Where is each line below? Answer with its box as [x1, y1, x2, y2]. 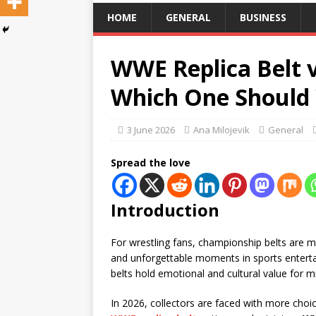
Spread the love [111, 156, 190, 169]
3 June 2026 [127, 123, 175, 136]
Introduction [111, 198, 219, 221]
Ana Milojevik [193, 123, 250, 136]
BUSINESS [240, 11, 286, 24]
